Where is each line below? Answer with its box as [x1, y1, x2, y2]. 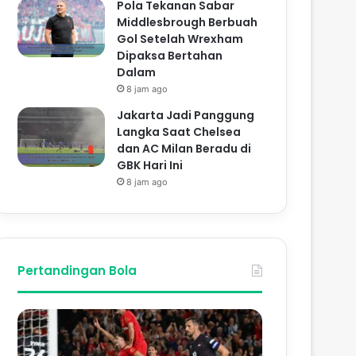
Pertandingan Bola [17, 261, 137, 279]
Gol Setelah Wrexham [117, 30, 244, 47]
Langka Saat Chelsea [117, 123, 242, 140]
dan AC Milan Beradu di [117, 140, 252, 157]
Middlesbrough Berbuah [117, 14, 258, 30]
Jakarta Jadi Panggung [117, 106, 255, 123]
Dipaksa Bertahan [117, 47, 223, 64]
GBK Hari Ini [117, 157, 184, 173]
